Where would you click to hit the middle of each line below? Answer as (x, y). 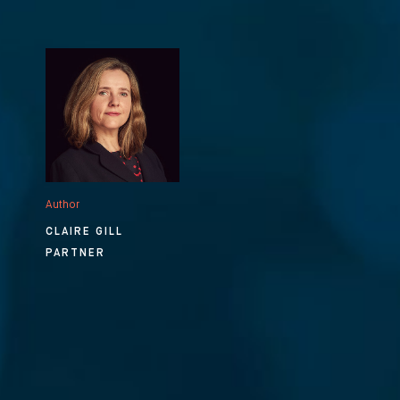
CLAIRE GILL (84, 232)
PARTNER (75, 253)
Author (62, 205)
